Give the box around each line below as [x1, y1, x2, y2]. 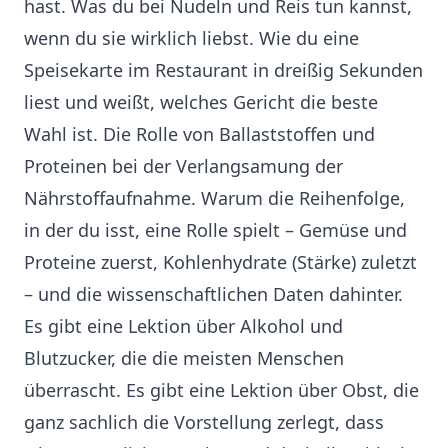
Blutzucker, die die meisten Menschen [24, 346, 344, 371]
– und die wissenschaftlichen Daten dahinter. [24, 282, 403, 307]
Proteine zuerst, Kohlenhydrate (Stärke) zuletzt [24, 250, 417, 275]
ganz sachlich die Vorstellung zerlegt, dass [24, 410, 384, 435]
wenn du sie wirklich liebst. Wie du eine [24, 26, 359, 51]
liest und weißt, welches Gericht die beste [24, 90, 378, 115]
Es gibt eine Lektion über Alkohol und [24, 314, 343, 339]
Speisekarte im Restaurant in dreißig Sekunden [24, 58, 423, 83]
